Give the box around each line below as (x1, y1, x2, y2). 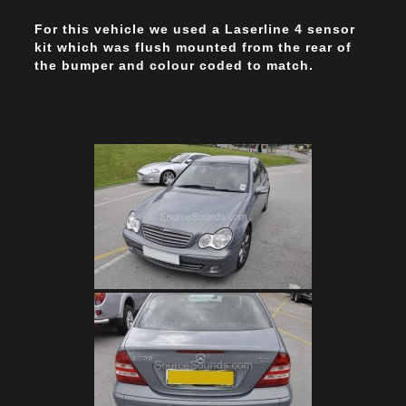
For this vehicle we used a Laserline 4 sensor (34, 22, 355, 37)
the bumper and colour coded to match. (34, 58, 314, 73)
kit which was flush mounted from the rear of (34, 40, 352, 55)
